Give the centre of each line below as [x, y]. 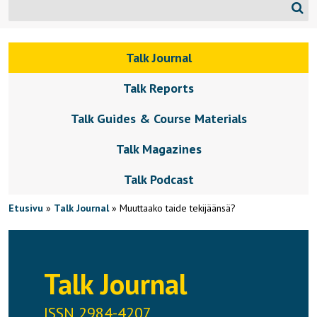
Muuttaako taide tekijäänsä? [178, 208]
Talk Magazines [158, 149]
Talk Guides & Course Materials [158, 119]
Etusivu [26, 208]
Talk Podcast [158, 179]
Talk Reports [158, 88]
